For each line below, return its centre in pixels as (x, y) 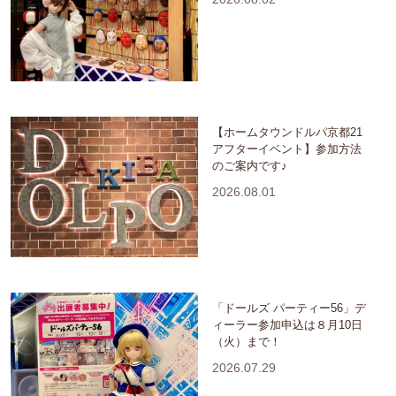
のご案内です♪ (250, 165)
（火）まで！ (247, 341)
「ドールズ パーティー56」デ (289, 308)
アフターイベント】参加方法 (287, 148)
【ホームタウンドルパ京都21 (287, 132)
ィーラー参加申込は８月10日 (287, 324)
